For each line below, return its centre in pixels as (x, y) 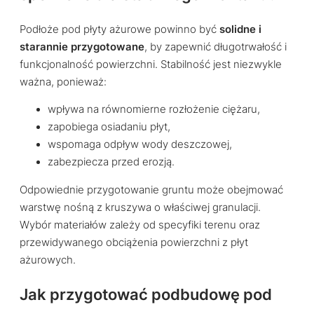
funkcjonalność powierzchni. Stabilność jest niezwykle (151, 64)
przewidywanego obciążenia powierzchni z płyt (134, 243)
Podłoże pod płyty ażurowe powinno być (120, 29)
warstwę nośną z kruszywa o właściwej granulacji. (140, 208)
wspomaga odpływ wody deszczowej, (140, 145)
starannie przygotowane (82, 47)
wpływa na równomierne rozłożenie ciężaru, (154, 110)
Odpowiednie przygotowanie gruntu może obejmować (151, 190)
